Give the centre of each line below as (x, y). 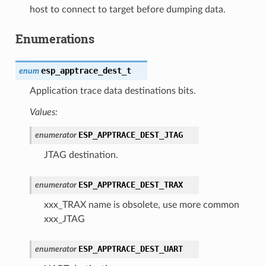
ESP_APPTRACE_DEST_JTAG (130, 134)
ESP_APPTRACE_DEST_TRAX (130, 184)
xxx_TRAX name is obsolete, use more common (141, 205)
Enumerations (55, 38)
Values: (43, 112)
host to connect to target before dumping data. (127, 9)
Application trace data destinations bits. (113, 91)
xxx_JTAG (64, 219)
